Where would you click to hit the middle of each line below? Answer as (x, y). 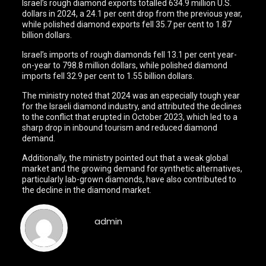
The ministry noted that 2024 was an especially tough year (131, 96)
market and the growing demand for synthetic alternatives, (132, 169)
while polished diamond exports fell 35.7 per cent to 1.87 (127, 24)
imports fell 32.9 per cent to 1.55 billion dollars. (108, 76)
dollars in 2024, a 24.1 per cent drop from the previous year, (132, 14)
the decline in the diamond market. (87, 190)
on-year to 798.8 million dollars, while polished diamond (125, 65)
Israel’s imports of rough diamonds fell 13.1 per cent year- (130, 55)
